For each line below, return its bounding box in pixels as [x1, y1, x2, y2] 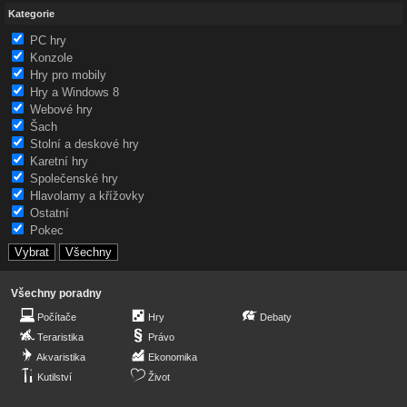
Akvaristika [36, 352, 85, 363]
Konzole [30, 51, 73, 65]
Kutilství [37, 372, 72, 383]
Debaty [260, 312, 292, 323]
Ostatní [30, 206, 69, 221]
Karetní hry [30, 154, 88, 169]
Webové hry [30, 103, 93, 117]
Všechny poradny [11, 287, 102, 301]
